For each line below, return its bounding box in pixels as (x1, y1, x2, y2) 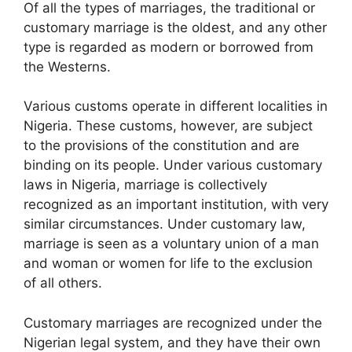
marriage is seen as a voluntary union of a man (24, 236, 319, 252)
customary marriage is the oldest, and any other (24, 19, 327, 35)
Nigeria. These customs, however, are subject (24, 118, 313, 134)
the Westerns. (24, 58, 111, 75)
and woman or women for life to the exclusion (24, 255, 313, 272)
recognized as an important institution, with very (24, 196, 328, 213)
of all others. (24, 275, 102, 291)
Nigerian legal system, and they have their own (24, 334, 321, 350)
